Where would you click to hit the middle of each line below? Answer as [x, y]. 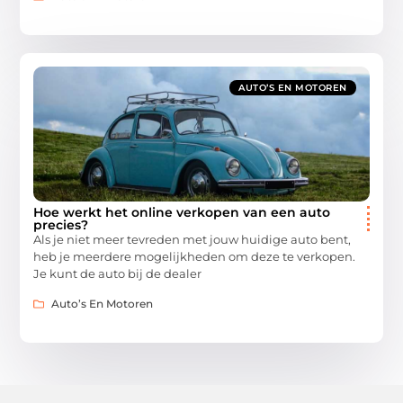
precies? [61, 225]
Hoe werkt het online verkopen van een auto [182, 213]
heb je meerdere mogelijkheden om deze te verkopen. [195, 257]
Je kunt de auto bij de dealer [118, 274]
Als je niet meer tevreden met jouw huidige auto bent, [193, 240]
